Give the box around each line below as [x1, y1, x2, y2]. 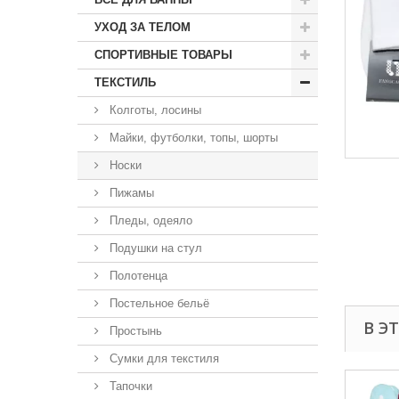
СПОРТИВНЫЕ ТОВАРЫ [94, 48, 232, 61]
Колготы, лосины [106, 103, 201, 117]
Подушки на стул [106, 241, 202, 255]
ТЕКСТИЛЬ [94, 76, 156, 89]
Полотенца [106, 269, 167, 282]
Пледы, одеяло [106, 214, 192, 227]
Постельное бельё [106, 297, 209, 310]
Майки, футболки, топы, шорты [106, 131, 278, 144]
